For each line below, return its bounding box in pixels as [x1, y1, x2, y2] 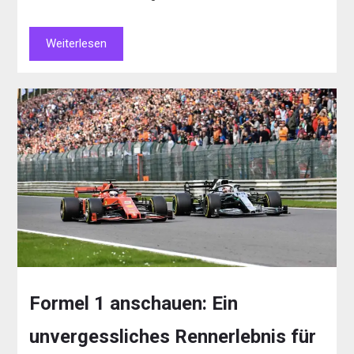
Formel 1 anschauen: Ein [29, 292, 239, 315]
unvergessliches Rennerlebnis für [29, 326, 317, 348]
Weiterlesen [46, 36, 107, 51]
